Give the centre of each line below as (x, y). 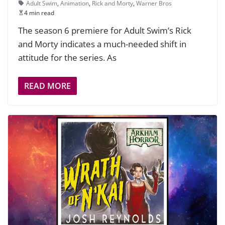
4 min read (39, 13)
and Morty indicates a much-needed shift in (102, 44)
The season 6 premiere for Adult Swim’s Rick (105, 30)
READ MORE (47, 86)
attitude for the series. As (67, 57)
